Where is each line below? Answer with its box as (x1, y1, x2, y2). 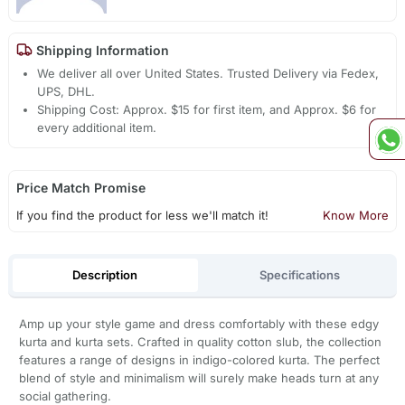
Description (72, 267, 138, 282)
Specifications (259, 267, 341, 282)
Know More (323, 208, 390, 223)
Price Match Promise (15, 180, 146, 196)
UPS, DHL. (37, 84, 96, 99)
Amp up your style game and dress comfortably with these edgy (18, 316, 379, 332)
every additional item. (37, 120, 157, 136)
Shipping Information (32, 42, 169, 58)
